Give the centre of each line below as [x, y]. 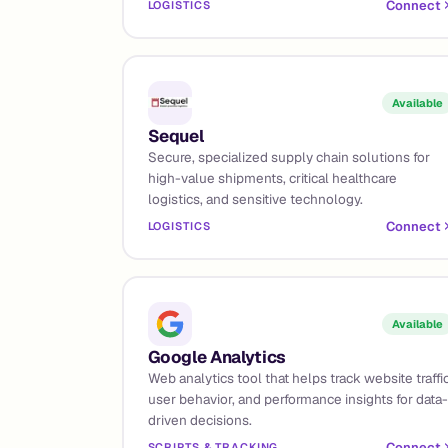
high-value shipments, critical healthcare [272, 177]
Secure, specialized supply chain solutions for [288, 156]
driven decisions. [199, 419]
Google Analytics [217, 356]
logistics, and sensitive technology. [255, 198]
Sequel [175, 135]
